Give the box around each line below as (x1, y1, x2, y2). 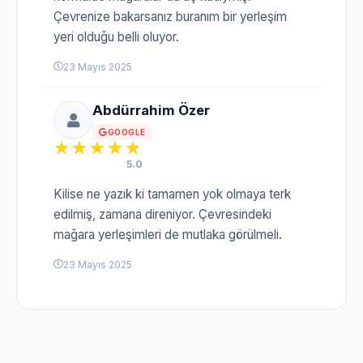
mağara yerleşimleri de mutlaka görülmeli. (53, 226, 282, 242)
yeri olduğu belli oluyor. (53, 28, 179, 45)
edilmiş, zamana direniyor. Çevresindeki (53, 206, 271, 222)
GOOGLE (107, 126, 146, 137)
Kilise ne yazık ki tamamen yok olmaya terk (53, 186, 291, 202)
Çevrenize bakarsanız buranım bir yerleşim (53, 8, 287, 24)
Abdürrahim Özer (92, 101, 210, 118)
